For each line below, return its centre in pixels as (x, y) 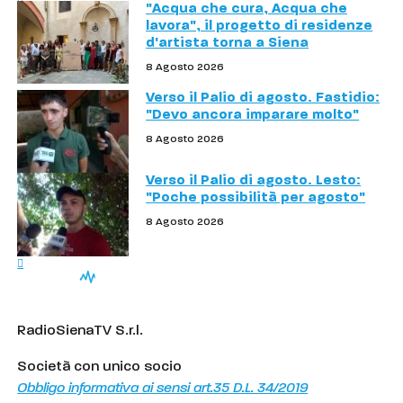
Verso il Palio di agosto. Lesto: (254, 181)
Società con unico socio (100, 367)
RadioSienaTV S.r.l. (81, 331)
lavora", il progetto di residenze (260, 26)
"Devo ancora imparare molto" (253, 115)
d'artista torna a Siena (228, 43)
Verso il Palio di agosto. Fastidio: (263, 98)
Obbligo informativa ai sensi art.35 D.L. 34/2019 (163, 388)
